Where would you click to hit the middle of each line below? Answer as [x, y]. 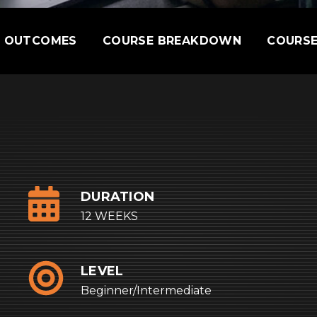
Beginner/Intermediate [146, 290]
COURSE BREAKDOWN [172, 41]
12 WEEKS [109, 216]
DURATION [118, 197]
